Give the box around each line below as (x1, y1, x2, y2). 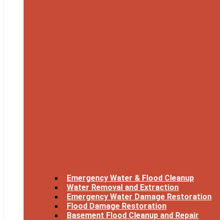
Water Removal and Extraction (67, 183, 179, 192)
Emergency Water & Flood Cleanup (67, 173, 194, 183)
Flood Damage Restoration (67, 201, 166, 211)
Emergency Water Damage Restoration (67, 192, 212, 202)
